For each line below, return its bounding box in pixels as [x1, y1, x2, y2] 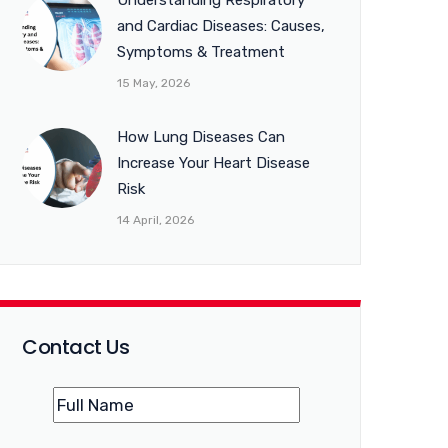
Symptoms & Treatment [117, 43, 285, 61]
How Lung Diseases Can [117, 128, 285, 146]
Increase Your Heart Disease [117, 154, 310, 172]
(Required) [90, 387, 157, 401]
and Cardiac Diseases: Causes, [117, 17, 325, 35]
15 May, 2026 [117, 76, 190, 90]
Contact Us [22, 333, 129, 361]
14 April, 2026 [117, 213, 194, 227]
